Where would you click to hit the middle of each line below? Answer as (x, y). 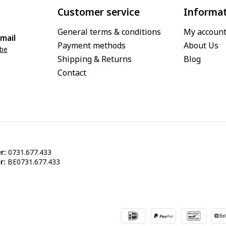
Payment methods (92, 45)
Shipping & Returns (95, 59)
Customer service (99, 12)
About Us (201, 45)
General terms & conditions (109, 32)
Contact (72, 73)
